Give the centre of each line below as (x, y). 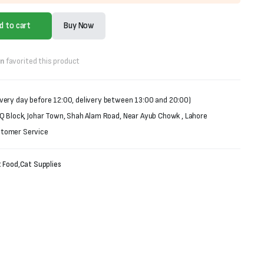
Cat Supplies (40, 164)
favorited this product (42, 61)
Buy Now (79, 25)
